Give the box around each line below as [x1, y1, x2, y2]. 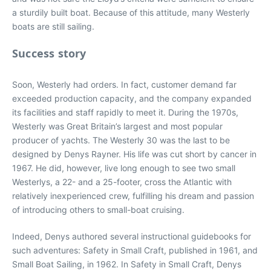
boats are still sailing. [12, 21, 94, 31]
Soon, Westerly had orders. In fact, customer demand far [12, 79, 237, 90]
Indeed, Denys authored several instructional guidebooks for [12, 231, 251, 241]
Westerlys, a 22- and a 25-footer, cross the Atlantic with [12, 177, 232, 187]
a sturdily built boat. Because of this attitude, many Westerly [12, 7, 250, 18]
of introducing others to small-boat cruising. [12, 204, 184, 215]
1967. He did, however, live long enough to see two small [12, 163, 235, 173]
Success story [12, 46, 87, 60]
